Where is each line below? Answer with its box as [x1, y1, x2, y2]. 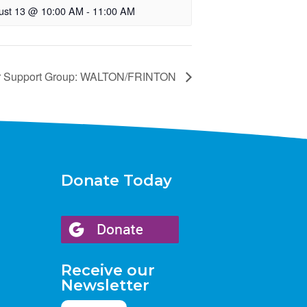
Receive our [61, 261, 156, 280]
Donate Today [61, 171, 173, 191]
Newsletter [61, 276, 150, 295]
